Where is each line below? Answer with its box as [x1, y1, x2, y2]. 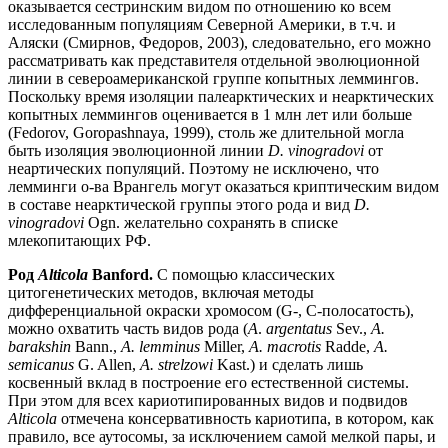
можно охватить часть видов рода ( [8, 320, 248, 338]
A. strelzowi [140, 356, 213, 374]
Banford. [88, 266, 153, 284]
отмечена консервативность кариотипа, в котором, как [57, 410, 434, 428]
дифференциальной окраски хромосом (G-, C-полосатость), [8, 302, 414, 320]
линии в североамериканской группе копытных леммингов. [8, 70, 419, 88]
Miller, [200, 338, 249, 356]
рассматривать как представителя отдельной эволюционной [8, 52, 420, 70]
